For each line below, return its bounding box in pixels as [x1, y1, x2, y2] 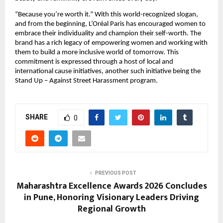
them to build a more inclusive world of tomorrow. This [15, 48, 179, 56]
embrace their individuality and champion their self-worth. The [15, 29, 201, 37]
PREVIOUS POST [95, 170, 136, 176]
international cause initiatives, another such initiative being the [15, 67, 201, 75]
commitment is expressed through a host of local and [15, 58, 173, 66]
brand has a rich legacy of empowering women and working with [15, 39, 208, 47]
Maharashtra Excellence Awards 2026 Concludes [16, 179, 207, 194]
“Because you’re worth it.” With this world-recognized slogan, [15, 10, 198, 18]
